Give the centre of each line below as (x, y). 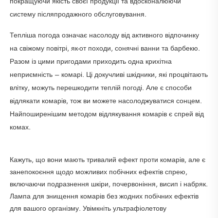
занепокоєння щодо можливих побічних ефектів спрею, (99, 172)
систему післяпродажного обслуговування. (78, 14)
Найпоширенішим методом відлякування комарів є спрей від (107, 114)
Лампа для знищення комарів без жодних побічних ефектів (104, 196)
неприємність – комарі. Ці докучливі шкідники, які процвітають (109, 75)
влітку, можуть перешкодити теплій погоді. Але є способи (101, 88)
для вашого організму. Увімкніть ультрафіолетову (88, 209)
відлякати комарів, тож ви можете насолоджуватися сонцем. (106, 101)
